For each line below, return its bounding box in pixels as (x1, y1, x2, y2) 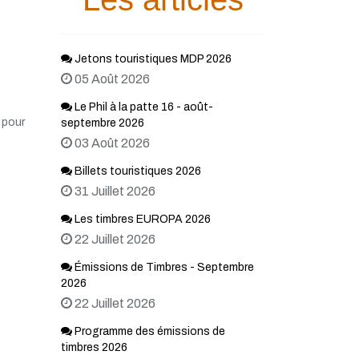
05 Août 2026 (75, 72, 150, 86)
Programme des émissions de (72, 325, 225, 337)
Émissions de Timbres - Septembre (72, 261, 254, 273)
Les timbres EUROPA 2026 (72, 213, 211, 225)
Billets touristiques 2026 (72, 165, 201, 177)
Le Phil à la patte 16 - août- (72, 101, 213, 113)
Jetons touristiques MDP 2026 (72, 53, 232, 65)
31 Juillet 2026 (75, 184, 155, 198)
